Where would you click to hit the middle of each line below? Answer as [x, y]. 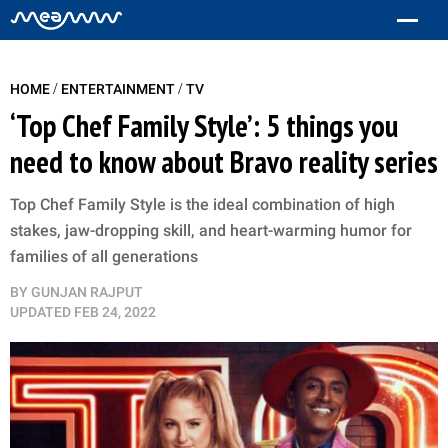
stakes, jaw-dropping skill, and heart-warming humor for [211, 230]
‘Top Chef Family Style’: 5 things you [204, 125]
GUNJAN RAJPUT [87, 292]
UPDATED [40, 312]
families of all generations [104, 256]
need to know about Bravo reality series [224, 161]
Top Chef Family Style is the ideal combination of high [202, 204]
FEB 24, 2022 [115, 312]
